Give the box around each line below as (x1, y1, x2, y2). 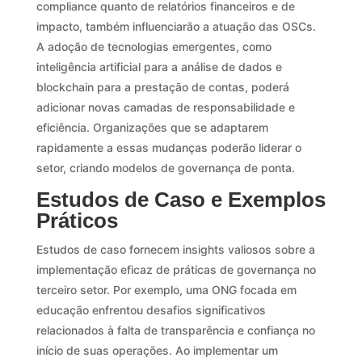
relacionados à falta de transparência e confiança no (36, 322, 315, 337)
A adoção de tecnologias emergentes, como (36, 39, 271, 53)
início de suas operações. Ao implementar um (36, 343, 278, 357)
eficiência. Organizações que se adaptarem (36, 120, 268, 134)
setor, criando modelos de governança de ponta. (36, 160, 295, 175)
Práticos (36, 208, 118, 233)
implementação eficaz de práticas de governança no (36, 262, 316, 276)
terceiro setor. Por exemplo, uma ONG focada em (36, 282, 297, 297)
